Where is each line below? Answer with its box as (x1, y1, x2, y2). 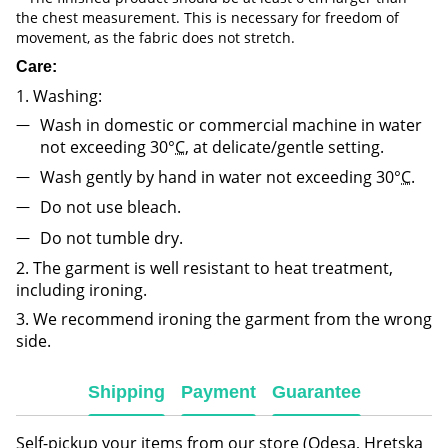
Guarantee (271, 381, 361, 402)
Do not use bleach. (40, 196, 181, 219)
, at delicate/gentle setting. (185, 135, 384, 158)
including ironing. (16, 279, 147, 302)
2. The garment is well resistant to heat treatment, (16, 257, 393, 280)
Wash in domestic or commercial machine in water (40, 113, 422, 136)
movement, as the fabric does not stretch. (16, 27, 295, 47)
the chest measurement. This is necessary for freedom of (16, 7, 399, 27)
